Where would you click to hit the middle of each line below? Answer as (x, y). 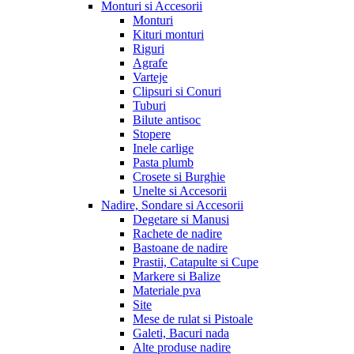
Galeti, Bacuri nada (181, 333)
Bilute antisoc (167, 120)
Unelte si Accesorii (180, 191)
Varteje (150, 77)
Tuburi (149, 105)
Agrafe (150, 63)
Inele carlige (163, 148)
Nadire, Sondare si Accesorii (172, 205)
